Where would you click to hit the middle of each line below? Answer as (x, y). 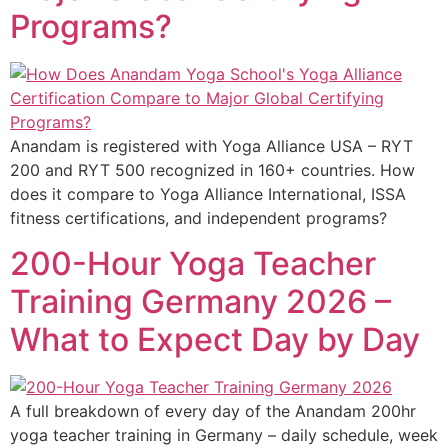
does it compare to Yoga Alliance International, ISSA (208, 194)
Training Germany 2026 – (200, 301)
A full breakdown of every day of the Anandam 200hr (213, 410)
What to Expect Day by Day (215, 339)
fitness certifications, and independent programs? (198, 218)
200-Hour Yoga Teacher (193, 263)
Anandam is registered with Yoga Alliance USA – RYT (211, 146)
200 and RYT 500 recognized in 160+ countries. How (212, 170)
